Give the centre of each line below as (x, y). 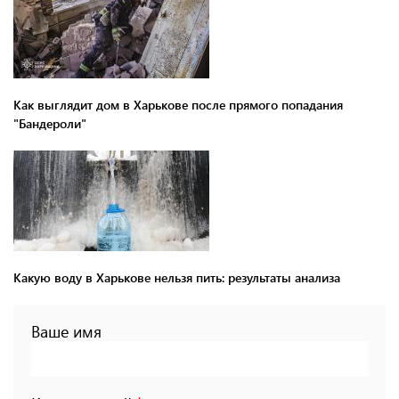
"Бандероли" (50, 123)
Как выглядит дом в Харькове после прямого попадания (178, 104)
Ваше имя (66, 331)
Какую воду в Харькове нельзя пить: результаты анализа (177, 277)
